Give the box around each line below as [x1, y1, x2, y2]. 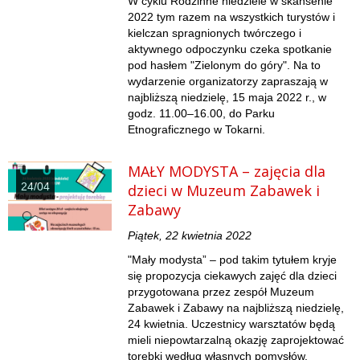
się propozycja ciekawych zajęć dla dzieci [128, 269, 337, 283]
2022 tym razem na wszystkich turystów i [128, 10, 336, 24]
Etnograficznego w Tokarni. [128, 123, 266, 137]
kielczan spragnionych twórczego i [128, 27, 302, 40]
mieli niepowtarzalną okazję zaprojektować [128, 333, 345, 347]
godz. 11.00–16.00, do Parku [128, 107, 276, 121]
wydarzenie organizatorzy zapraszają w [128, 75, 329, 88]
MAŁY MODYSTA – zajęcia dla [128, 162, 326, 182]
